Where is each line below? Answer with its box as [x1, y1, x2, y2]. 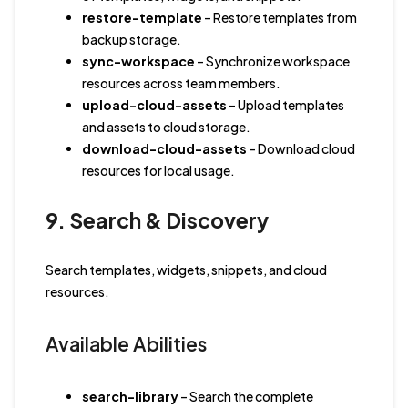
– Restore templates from [201, 9, 357, 26]
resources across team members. [81, 75, 280, 92]
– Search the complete [178, 388, 313, 405]
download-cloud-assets [81, 140, 247, 158]
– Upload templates [226, 97, 344, 114]
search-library [81, 388, 178, 405]
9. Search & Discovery [45, 207, 269, 234]
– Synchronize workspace [194, 53, 350, 70]
